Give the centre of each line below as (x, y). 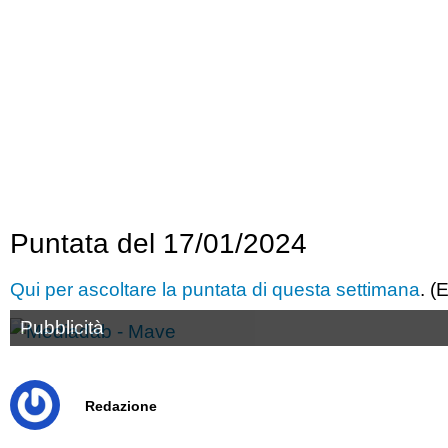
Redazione (121, 405)
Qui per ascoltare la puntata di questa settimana (215, 289)
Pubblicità (62, 327)
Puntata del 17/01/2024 (158, 243)
